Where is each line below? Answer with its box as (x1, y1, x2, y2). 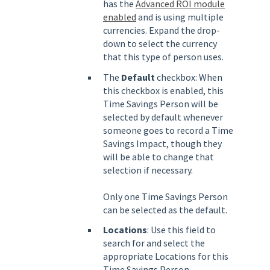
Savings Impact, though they (103, 137, 222, 149)
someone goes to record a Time (103, 124, 233, 136)
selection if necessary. (103, 163, 193, 176)
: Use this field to (147, 223, 216, 236)
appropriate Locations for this (103, 250, 228, 262)
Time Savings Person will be (103, 97, 218, 110)
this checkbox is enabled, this (103, 84, 224, 96)
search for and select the (103, 236, 205, 249)
